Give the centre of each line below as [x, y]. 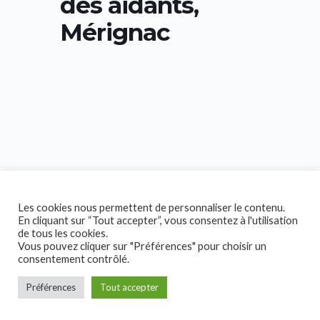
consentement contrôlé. [74, 259]
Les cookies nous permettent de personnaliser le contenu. [151, 207]
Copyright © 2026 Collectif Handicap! [110, 302]
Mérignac [115, 32]
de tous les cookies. [63, 233]
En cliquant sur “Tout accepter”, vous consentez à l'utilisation [158, 220]
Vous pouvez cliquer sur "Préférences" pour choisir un [142, 246]
